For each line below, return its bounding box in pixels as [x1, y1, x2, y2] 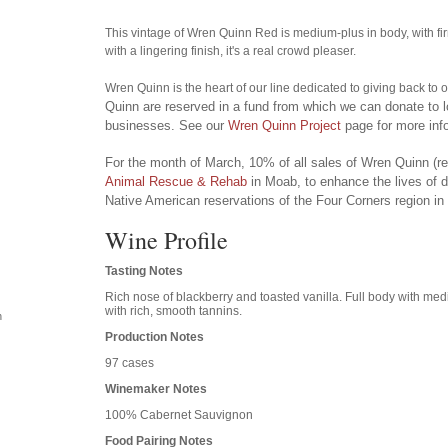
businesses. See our [105, 117, 229, 133]
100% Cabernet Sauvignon [105, 407, 254, 422]
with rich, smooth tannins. [105, 303, 243, 318]
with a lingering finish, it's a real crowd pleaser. [105, 43, 357, 58]
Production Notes [105, 329, 205, 344]
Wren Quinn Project [228, 117, 342, 133]
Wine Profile [105, 223, 229, 256]
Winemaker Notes [105, 381, 208, 396]
